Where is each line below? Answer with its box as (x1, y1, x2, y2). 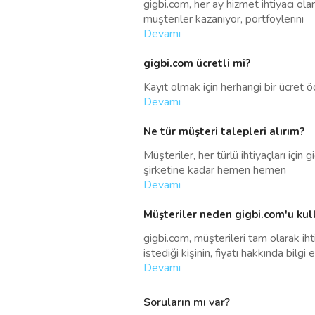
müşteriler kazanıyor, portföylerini (143, 11, 304, 27)
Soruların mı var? (143, 294, 230, 310)
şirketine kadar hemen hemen (143, 162, 286, 178)
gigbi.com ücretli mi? (143, 56, 250, 70)
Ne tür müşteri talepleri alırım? (143, 124, 304, 139)
